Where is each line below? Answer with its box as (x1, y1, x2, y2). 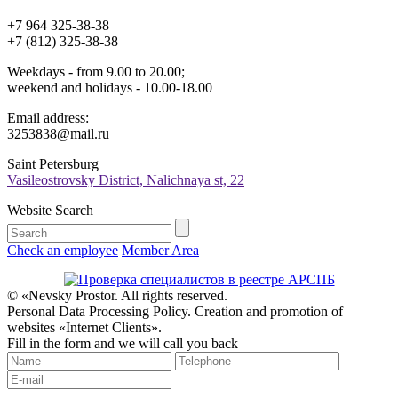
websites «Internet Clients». (7, 319, 162, 335)
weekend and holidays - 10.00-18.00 (7, 79, 212, 95)
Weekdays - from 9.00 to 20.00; (7, 63, 185, 79)
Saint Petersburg (7, 155, 99, 171)
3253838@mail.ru (7, 125, 109, 141)
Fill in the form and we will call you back (7, 335, 238, 351)
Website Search (7, 202, 93, 218)
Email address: (7, 109, 89, 125)
